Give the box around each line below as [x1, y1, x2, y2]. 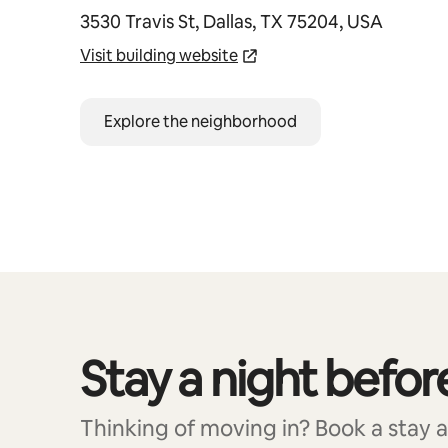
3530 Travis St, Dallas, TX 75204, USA [80, 10, 383, 33]
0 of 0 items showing [80, 353, 212, 371]
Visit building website [80, 45, 238, 66]
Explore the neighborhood [104, 111, 297, 132]
